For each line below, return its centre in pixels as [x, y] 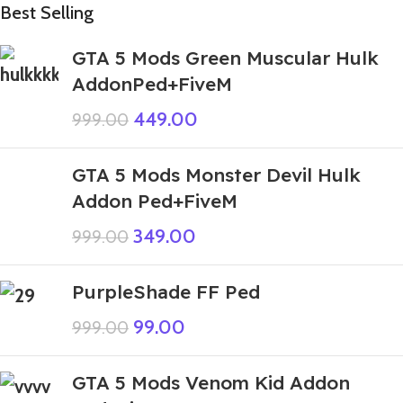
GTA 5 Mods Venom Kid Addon [211, 382]
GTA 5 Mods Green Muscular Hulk [225, 57]
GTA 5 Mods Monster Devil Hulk [216, 174]
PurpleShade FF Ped [166, 291]
